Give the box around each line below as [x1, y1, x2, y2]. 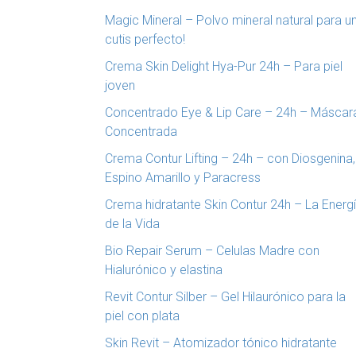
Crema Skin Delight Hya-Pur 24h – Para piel [105, 59, 342, 75]
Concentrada [105, 124, 177, 140]
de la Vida [105, 216, 160, 232]
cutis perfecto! [105, 32, 185, 48]
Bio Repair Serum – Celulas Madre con [105, 243, 319, 259]
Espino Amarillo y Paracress [105, 170, 261, 186]
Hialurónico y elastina [105, 262, 222, 278]
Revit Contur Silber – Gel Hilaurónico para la [105, 289, 346, 305]
